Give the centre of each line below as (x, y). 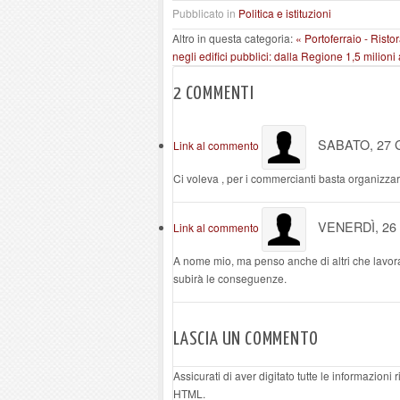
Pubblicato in (204, 13)
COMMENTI (218, 94)
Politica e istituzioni (285, 13)
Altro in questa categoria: (233, 38)
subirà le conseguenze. (230, 278)
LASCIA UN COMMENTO (246, 339)
